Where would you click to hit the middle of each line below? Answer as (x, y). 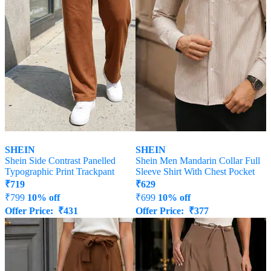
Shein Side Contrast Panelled (60, 161)
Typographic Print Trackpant (60, 172)
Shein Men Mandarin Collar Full (198, 161)
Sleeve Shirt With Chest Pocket (195, 172)
